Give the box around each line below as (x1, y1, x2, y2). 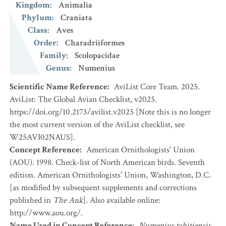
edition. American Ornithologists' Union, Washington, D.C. (10, 169, 211, 181)
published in (10, 195, 53, 206)
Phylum (22, 12, 52, 23)
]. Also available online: (83, 195, 160, 206)
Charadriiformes (65, 37, 125, 48)
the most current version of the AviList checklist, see (10, 119, 185, 130)
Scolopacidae (75, 50, 120, 61)
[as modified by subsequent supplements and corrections (10, 182, 197, 193)
